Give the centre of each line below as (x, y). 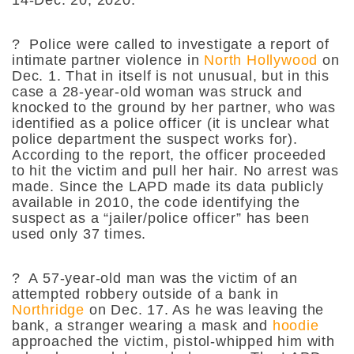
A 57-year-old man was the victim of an (159, 278)
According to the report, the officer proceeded (169, 154)
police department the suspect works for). (155, 139)
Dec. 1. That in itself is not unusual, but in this (171, 75)
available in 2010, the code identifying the (156, 202)
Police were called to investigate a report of (175, 44)
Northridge (49, 309)
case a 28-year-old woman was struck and (158, 91)
